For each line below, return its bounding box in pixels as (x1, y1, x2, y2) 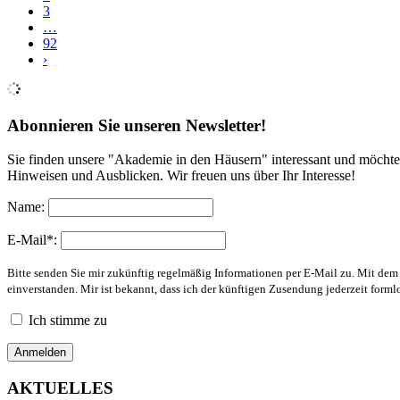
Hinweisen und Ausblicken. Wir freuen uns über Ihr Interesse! (7, 168, 355, 184)
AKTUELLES (7, 378, 113, 397)
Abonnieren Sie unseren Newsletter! (7, 115, 266, 135)
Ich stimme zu (29, 312, 107, 329)
